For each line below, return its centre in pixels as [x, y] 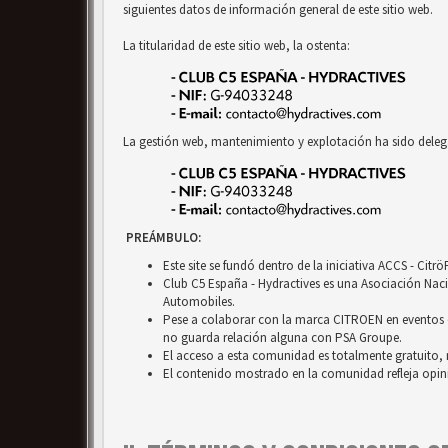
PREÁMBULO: [162, 237]
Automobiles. [199, 301]
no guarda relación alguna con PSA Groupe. [282, 337]
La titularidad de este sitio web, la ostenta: [236, 45]
